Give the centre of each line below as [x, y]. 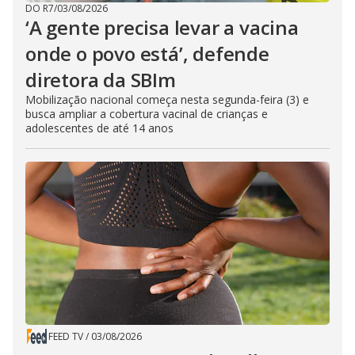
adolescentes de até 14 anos [99, 128]
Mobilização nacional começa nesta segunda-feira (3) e [167, 99]
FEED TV [66, 336]
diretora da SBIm [101, 79]
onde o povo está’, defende [147, 53]
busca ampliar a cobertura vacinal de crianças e [147, 113]
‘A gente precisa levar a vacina [162, 27]
